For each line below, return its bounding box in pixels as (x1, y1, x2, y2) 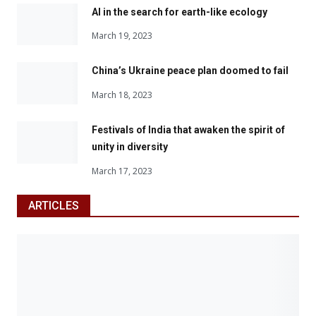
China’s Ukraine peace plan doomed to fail (92, 65, 288, 77)
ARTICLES (28, 198, 79, 212)
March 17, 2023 (92, 164, 152, 177)
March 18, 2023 (92, 88, 152, 101)
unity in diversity (92, 141, 168, 153)
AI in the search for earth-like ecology (92, 6, 267, 18)
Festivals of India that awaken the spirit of (92, 124, 285, 136)
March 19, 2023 (92, 30, 152, 42)
